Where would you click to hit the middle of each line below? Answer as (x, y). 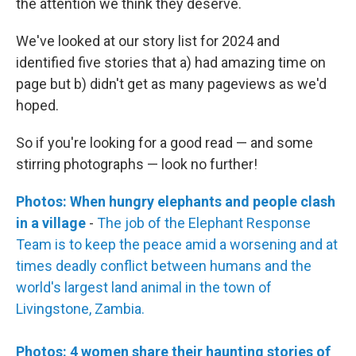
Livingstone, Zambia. (80, 309)
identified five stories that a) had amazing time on (171, 62)
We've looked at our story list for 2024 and (148, 41)
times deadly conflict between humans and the (164, 266)
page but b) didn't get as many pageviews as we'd (171, 84)
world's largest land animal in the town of (144, 287)
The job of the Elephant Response (204, 223)
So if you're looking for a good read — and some (164, 143)
